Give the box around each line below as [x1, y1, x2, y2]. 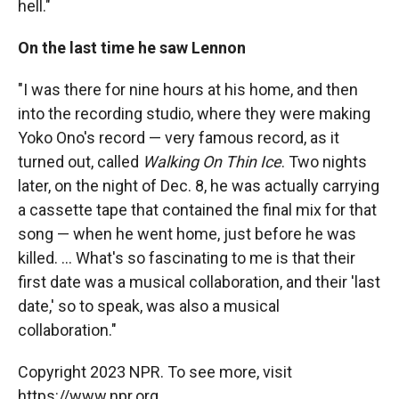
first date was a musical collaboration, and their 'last [18, 273, 380, 291]
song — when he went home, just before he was [18, 224, 356, 243]
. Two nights [281, 152, 367, 171]
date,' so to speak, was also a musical [18, 297, 280, 315]
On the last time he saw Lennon [18, 38, 246, 57]
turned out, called [18, 152, 142, 171]
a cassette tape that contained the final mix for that [18, 200, 377, 219]
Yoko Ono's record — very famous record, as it [18, 128, 339, 147]
